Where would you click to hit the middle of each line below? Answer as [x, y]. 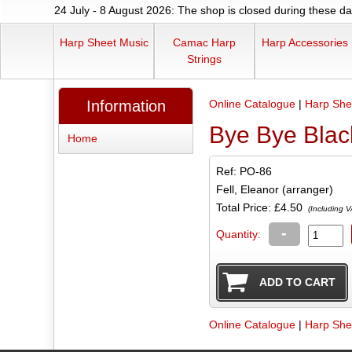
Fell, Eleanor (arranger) [274, 189]
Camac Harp [204, 43]
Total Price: [245, 207]
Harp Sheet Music [104, 43]
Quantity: [238, 234]
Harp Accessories [305, 43]
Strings [204, 59]
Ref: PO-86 [244, 171]
